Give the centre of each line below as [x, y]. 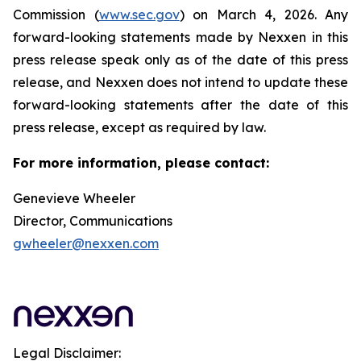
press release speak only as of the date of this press [180, 60]
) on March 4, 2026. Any [263, 15]
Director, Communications [93, 221]
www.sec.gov [139, 15]
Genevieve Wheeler [74, 199]
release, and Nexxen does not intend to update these [180, 83]
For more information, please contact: [141, 163]
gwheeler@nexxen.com [86, 244]
